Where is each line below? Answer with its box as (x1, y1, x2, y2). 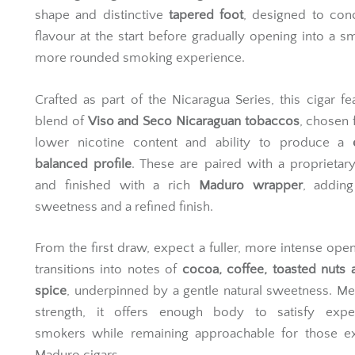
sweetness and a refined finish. (35, 199, 213, 214)
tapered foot (168, 8, 244, 23)
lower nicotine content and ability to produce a (35, 135, 353, 150)
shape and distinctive (35, 8, 169, 23)
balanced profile (35, 156, 132, 171)
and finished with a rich (35, 177, 199, 193)
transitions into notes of (35, 262, 182, 277)
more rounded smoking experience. (35, 51, 245, 66)
